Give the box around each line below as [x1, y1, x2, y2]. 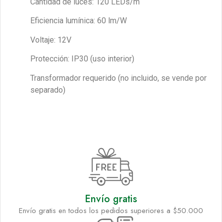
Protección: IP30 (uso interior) [30, 54, 134, 64]
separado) [30, 85, 65, 95]
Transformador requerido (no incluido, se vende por [30, 73, 207, 83]
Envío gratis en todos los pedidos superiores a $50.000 [19, 205, 203, 216]
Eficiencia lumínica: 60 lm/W [30, 16, 127, 26]
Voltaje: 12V [30, 35, 71, 45]
